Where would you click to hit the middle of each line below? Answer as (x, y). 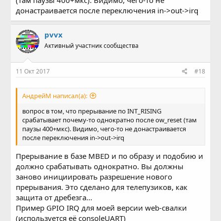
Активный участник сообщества (92, 46)
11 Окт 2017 (33, 71)
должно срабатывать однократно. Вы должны (100, 166)
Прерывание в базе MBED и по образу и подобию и (110, 156)
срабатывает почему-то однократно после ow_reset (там (110, 120)
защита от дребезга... (54, 197)
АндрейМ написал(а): (55, 95)
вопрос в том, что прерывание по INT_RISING (92, 111)
